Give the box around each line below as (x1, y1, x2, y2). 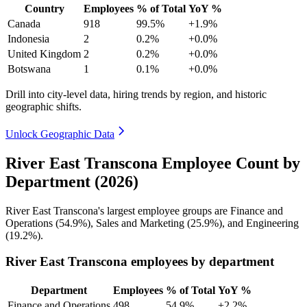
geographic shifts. (5, 100, 82, 112)
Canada (8, 17, 40, 29)
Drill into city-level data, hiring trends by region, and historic (5, 88, 267, 100)
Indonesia (8, 32, 49, 45)
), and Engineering (219, 217, 299, 229)
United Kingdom (8, 47, 81, 60)
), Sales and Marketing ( (87, 217, 191, 229)
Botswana (8, 62, 51, 75)
